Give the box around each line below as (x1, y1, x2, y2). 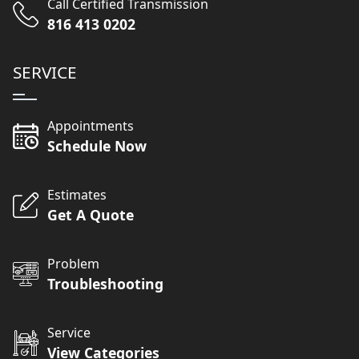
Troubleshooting (47, 274, 164, 294)
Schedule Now (47, 136, 147, 156)
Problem (47, 255, 100, 273)
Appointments (47, 117, 135, 135)
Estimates (47, 186, 107, 204)
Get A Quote (47, 205, 135, 225)
